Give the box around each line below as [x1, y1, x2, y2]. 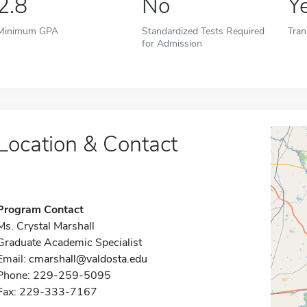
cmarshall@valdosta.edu [28, 251, 147, 267]
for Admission [142, 36, 203, 50]
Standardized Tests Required [142, 24, 265, 38]
